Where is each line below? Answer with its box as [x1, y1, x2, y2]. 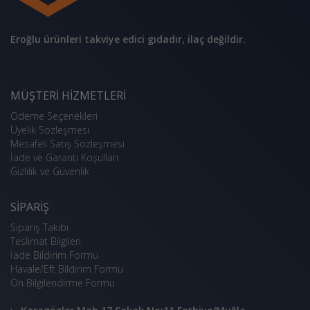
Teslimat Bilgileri [10, 235, 81, 248]
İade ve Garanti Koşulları [10, 151, 118, 164]
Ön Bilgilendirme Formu [10, 276, 115, 289]
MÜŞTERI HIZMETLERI [10, 88, 126, 103]
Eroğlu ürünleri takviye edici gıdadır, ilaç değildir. [10, 33, 246, 46]
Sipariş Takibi [10, 221, 69, 234]
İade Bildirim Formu [10, 248, 98, 262]
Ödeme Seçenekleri [10, 109, 98, 122]
